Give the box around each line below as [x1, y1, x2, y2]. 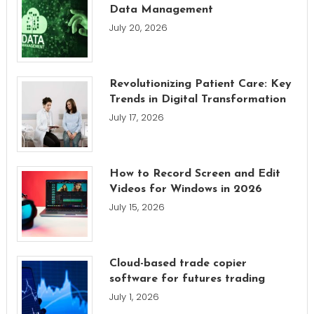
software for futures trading [109, 273, 265, 285]
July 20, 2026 [109, 20, 168, 34]
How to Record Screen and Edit [109, 168, 280, 179]
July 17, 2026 [109, 110, 164, 124]
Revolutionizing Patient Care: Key [109, 78, 292, 90]
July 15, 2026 [109, 200, 165, 214]
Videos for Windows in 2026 [109, 183, 262, 195]
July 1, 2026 [109, 289, 159, 303]
